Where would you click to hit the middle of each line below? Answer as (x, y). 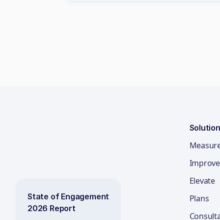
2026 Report (55, 208)
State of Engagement (69, 196)
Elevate (202, 181)
